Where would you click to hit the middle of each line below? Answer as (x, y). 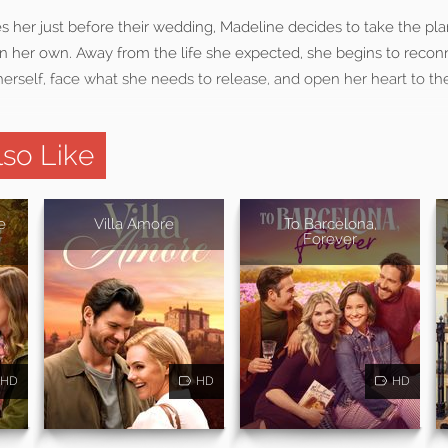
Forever (330, 238)
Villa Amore (134, 223)
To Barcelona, (330, 223)
